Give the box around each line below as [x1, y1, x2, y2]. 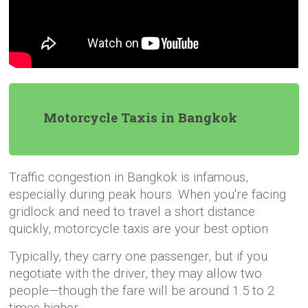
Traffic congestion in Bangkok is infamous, [9, 170, 249, 186]
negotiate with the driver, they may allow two [9, 266, 263, 282]
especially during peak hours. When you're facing [9, 187, 287, 203]
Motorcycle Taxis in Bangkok [43, 109, 238, 126]
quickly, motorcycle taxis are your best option [9, 221, 269, 237]
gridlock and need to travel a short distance [9, 204, 256, 220]
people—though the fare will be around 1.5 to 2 [9, 283, 275, 299]
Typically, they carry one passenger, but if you [9, 249, 268, 265]
